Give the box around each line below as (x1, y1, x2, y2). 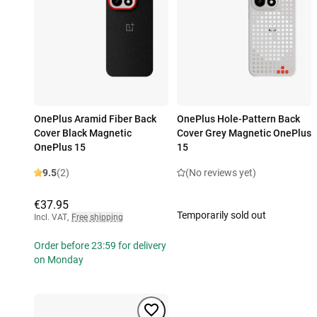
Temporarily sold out (177, 209, 266, 221)
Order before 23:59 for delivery (34, 240, 166, 252)
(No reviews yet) (185, 167, 256, 179)
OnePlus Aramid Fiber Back (34, 113, 156, 125)
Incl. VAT (34, 212, 67, 223)
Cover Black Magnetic (34, 127, 132, 139)
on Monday (34, 254, 83, 266)
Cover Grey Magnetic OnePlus (177, 127, 311, 139)
